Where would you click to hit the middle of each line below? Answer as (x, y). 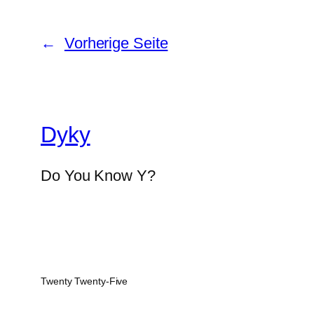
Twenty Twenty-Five (84, 281)
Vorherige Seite (116, 43)
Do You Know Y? (98, 176)
